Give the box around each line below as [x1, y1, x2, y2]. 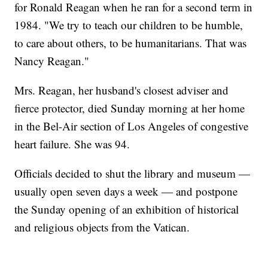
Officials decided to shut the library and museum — [14, 166, 251, 181]
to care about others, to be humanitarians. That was [14, 35, 247, 51]
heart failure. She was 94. [14, 136, 130, 152]
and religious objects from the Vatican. [14, 220, 190, 235]
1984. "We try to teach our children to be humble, [14, 17, 243, 33]
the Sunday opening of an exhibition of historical [14, 202, 239, 217]
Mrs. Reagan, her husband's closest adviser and [14, 83, 229, 98]
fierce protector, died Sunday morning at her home [14, 100, 245, 116]
